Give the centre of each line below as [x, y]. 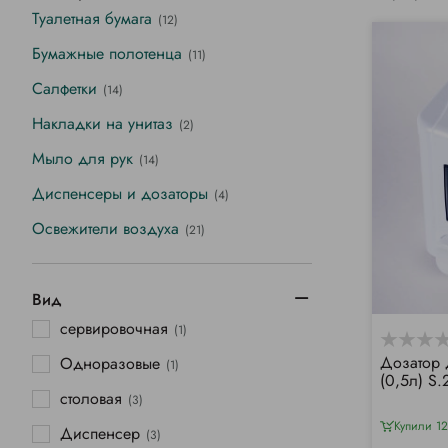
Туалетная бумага [92, 19]
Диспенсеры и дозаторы [120, 194]
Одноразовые [110, 364]
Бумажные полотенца [107, 54]
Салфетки [64, 89]
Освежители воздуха [105, 229]
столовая [91, 399]
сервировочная [114, 329]
